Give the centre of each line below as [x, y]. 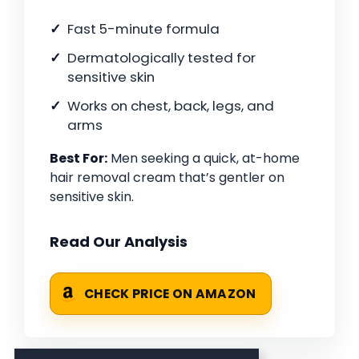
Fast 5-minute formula [143, 29]
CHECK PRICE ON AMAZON [170, 294]
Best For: [79, 159]
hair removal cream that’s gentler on [167, 178]
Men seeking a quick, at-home [204, 159]
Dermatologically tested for [161, 58]
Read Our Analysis [119, 242]
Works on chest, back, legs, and [171, 106]
